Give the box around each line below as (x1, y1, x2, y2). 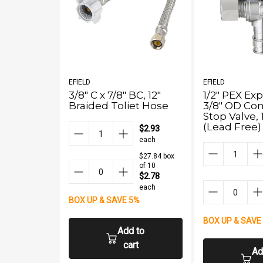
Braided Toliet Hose (69, 99, 168, 112)
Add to (117, 225, 144, 237)
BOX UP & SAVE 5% (69, 195, 140, 205)
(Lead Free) (203, 120, 261, 133)
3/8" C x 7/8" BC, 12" (69, 89, 161, 101)
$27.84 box (139, 152, 174, 160)
